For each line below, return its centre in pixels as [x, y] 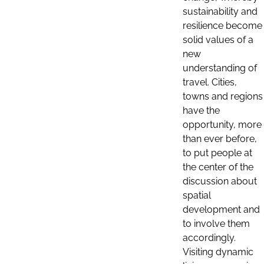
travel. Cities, [210, 82]
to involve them [216, 223]
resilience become [222, 25]
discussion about [220, 181]
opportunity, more [222, 124]
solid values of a [218, 39]
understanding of [220, 68]
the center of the [218, 167]
